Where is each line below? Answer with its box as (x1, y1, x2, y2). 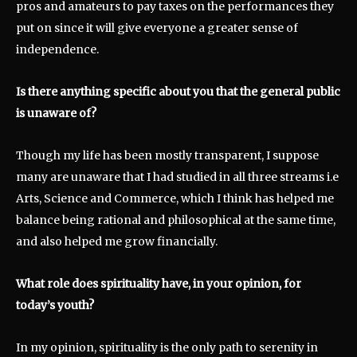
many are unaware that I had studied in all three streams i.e (16, 170, 339, 185)
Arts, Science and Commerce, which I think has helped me (16, 191, 334, 206)
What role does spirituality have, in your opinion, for (16, 277, 301, 292)
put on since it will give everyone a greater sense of (16, 21, 298, 36)
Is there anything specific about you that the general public (16, 84, 340, 100)
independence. (16, 42, 99, 57)
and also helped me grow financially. (16, 234, 218, 249)
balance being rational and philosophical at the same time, (16, 213, 335, 228)
